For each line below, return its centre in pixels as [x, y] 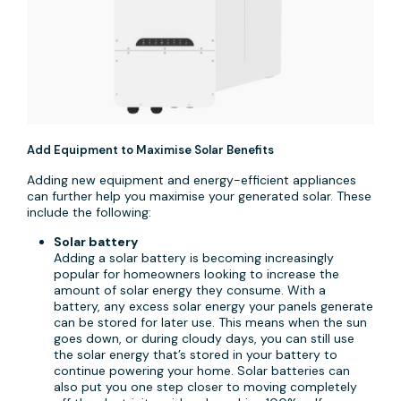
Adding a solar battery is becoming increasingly [194, 257]
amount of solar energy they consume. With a [190, 290]
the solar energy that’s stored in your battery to [196, 354]
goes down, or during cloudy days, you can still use [204, 338]
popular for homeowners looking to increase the [196, 273]
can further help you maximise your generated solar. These [199, 196]
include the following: [89, 212]
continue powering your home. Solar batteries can [202, 370]
